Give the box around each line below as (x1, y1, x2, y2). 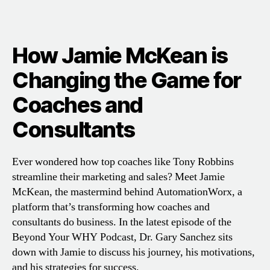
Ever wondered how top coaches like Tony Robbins (12, 155, 234, 169)
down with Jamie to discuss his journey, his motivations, (12, 245, 255, 260)
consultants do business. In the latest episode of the (12, 215, 231, 230)
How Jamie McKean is (12, 42, 228, 69)
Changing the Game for (12, 67, 241, 94)
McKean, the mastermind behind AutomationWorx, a (12, 185, 242, 199)
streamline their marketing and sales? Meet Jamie (12, 170, 225, 184)
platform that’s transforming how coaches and (12, 200, 210, 215)
